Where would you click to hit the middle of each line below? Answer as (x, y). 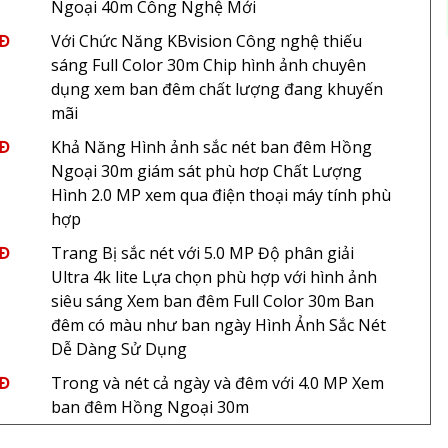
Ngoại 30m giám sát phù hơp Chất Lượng (206, 171)
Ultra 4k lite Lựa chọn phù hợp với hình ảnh (213, 277)
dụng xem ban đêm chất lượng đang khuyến (216, 89)
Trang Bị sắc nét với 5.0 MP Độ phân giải (202, 253)
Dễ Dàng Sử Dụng (118, 349)
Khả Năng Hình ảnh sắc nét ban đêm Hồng (211, 147)
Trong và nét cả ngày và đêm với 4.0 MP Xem (217, 383)
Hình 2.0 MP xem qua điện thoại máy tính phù (220, 195)
